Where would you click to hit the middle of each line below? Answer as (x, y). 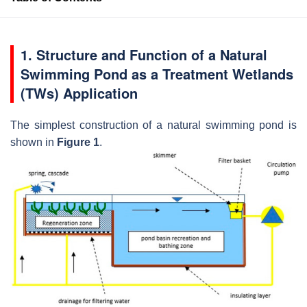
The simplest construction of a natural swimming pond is (153, 125)
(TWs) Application (79, 93)
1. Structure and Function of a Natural (144, 54)
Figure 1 (78, 142)
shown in (34, 142)
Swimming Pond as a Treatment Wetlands (157, 73)
